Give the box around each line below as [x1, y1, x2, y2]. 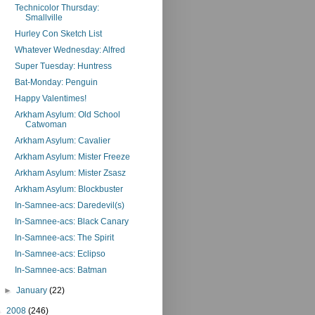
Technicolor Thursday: [14, 2, 99, 13]
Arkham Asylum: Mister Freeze [14, 151, 130, 162]
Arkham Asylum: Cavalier [14, 135, 110, 146]
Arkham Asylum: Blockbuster [14, 184, 123, 194]
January [16, 285, 50, 295]
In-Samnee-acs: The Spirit [14, 232, 114, 243]
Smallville [25, 12, 63, 22]
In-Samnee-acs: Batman [14, 264, 107, 275]
